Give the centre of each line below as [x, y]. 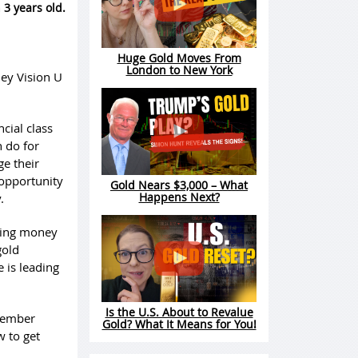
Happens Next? [179, 197]
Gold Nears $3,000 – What [179, 185]
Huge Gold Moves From [179, 58]
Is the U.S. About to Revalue [179, 312]
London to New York [179, 70]
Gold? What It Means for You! [179, 324]
